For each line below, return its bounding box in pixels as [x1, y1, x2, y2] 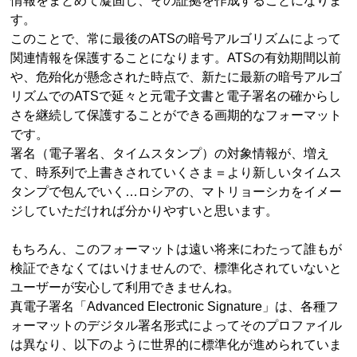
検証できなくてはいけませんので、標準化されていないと [10, 261, 343, 276]
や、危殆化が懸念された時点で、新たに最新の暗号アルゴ [10, 70, 343, 84]
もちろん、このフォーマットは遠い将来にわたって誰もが [10, 242, 343, 257]
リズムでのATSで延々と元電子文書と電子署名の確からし [10, 89, 342, 104]
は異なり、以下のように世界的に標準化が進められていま [10, 338, 343, 352]
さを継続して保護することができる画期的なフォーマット [10, 108, 343, 123]
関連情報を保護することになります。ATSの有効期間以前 [10, 51, 342, 65]
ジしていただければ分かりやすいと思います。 [10, 204, 279, 218]
